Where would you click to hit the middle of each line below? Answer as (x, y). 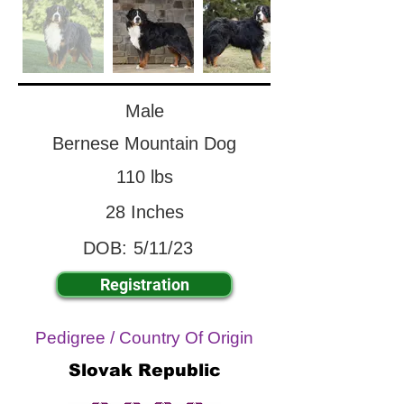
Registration (144, 285)
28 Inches (144, 212)
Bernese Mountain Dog (144, 143)
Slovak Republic (144, 370)
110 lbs (144, 177)
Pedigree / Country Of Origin (144, 338)
